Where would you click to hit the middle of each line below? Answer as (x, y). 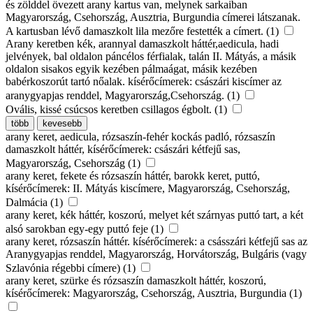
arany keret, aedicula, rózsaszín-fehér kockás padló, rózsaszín (140, 137)
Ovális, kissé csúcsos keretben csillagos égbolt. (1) (118, 110)
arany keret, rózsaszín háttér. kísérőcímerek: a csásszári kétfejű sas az (156, 242)
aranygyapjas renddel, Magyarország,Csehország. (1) (124, 96)
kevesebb (62, 124)
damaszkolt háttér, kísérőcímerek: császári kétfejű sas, (123, 150)
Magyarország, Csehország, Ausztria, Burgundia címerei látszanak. (153, 17)
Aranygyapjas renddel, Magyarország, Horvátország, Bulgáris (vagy (156, 254)
